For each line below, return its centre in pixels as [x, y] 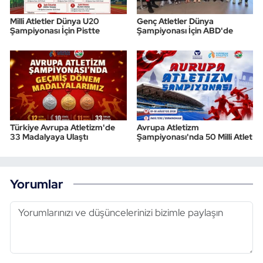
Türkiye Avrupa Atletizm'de [63, 128]
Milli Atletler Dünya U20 [55, 21]
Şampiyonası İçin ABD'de [185, 31]
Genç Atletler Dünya [175, 21]
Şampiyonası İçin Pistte [55, 31]
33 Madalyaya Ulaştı [49, 137]
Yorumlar [37, 183]
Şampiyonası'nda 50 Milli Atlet [194, 137]
